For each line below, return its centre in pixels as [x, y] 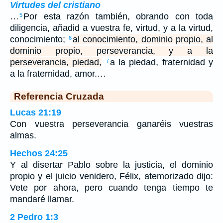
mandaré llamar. [42, 199]
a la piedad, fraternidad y [162, 62]
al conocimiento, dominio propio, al [143, 40]
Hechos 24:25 [39, 154]
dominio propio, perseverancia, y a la [111, 51]
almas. [23, 136]
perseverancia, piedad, [56, 62]
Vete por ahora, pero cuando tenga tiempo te [111, 188]
